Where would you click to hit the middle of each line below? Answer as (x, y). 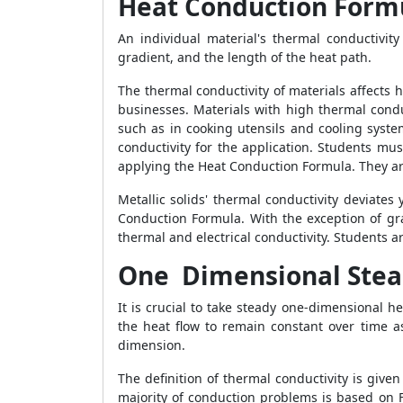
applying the (158, 166)
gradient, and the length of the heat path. (245, 57)
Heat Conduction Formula (275, 166)
